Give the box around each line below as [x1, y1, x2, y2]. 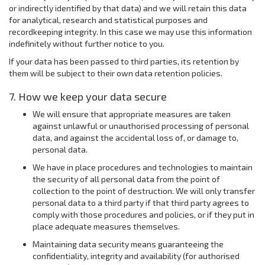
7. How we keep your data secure [9, 90, 167, 103]
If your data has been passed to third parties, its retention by [9, 56, 239, 66]
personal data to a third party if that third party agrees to [33, 198, 249, 208]
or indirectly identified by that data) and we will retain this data [9, 3, 247, 13]
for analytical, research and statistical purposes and [9, 15, 208, 25]
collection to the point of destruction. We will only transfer [33, 186, 255, 196]
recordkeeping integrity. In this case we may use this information [9, 27, 252, 37]
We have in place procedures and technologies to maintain [33, 162, 253, 172]
